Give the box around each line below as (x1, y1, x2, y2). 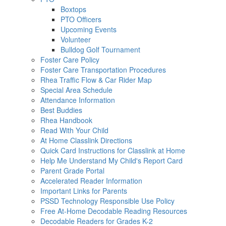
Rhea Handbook (40, 115, 92, 125)
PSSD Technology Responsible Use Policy (40, 196, 175, 206)
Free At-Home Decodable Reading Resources (40, 206, 187, 216)
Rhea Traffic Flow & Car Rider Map (40, 75, 152, 85)
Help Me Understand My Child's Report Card (40, 155, 183, 165)
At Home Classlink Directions (40, 135, 132, 145)
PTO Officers (61, 14, 101, 24)
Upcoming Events (61, 24, 117, 34)
